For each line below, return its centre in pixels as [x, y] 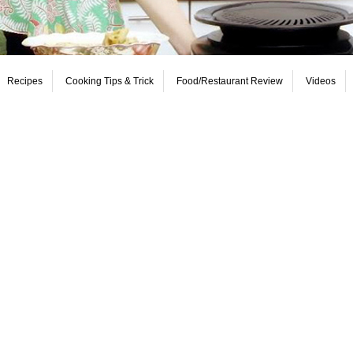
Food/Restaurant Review [230, 82]
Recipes [25, 82]
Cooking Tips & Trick [110, 82]
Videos [321, 82]
